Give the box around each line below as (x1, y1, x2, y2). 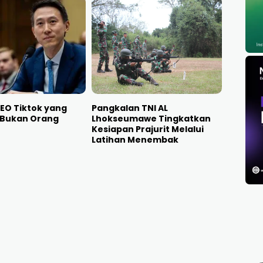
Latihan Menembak (91, 133, 178, 146)
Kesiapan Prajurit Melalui (91, 123, 204, 135)
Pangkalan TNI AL (91, 102, 168, 114)
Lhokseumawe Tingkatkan (91, 112, 211, 124)
